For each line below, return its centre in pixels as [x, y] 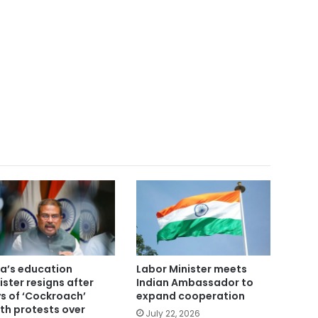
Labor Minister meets [191, 269]
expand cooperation [190, 296]
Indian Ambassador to [194, 283]
